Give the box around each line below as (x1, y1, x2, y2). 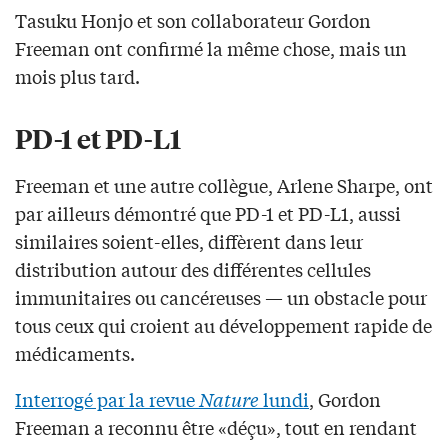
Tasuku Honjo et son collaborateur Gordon (15, 6, 371, 33)
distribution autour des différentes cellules (15, 255, 371, 282)
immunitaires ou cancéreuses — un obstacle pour (15, 283, 427, 310)
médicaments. (15, 339, 135, 366)
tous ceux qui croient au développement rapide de (15, 311, 432, 338)
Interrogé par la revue (15, 385, 199, 412)
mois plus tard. (15, 62, 140, 89)
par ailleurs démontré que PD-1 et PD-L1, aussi (15, 199, 401, 226)
